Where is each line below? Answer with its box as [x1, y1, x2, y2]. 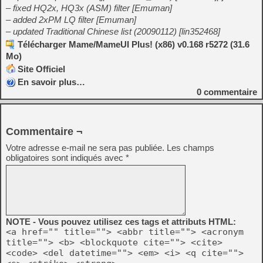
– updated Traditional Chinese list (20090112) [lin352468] [6, 26, 220, 36]
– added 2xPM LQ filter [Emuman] [6, 15, 136, 25]
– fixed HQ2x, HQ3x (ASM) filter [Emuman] [6, 3, 172, 13]
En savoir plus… [18, 77, 85, 87]
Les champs [167, 143, 214, 153]
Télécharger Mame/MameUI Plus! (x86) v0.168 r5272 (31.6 [18, 39, 249, 49]
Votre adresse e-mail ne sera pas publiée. [6, 143, 164, 153]
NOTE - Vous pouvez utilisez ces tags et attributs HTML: [6, 217, 236, 227]
